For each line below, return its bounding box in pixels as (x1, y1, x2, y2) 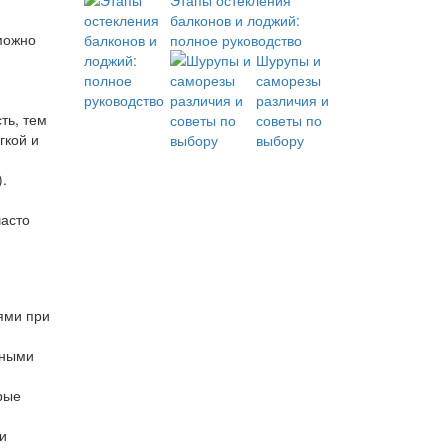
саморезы (255, 70, 321, 90)
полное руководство (169, 30, 302, 50)
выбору (255, 130, 304, 150)
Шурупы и (255, 50, 321, 70)
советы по (255, 110, 322, 130)
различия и (255, 90, 329, 110)
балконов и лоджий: (169, 10, 300, 30)
